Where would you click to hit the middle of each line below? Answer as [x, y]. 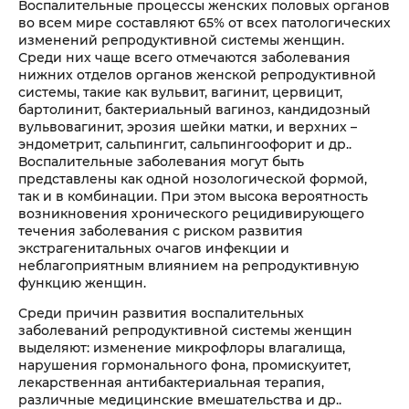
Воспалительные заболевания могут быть [161, 161]
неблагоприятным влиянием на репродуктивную [189, 265]
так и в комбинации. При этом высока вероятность [193, 196]
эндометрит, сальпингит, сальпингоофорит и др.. [185, 144]
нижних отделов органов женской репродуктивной [197, 74]
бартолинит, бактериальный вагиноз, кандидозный [194, 109]
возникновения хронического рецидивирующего [191, 213]
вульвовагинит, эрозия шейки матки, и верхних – [188, 126]
